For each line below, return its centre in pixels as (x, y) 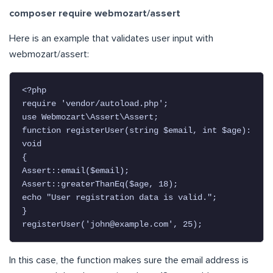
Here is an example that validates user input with (111, 39)
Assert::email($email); (76, 171)
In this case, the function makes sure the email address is (129, 261)
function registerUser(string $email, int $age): (136, 131)
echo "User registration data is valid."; (119, 198)
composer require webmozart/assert (95, 14)
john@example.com (129, 225)
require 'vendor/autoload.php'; (95, 104)
